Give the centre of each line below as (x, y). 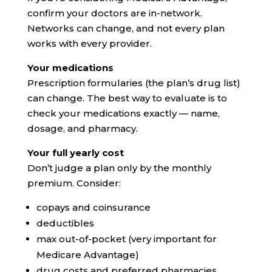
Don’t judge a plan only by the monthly (119, 168)
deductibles (65, 223)
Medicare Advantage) (87, 255)
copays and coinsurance (93, 208)
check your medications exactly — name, (123, 114)
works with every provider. (89, 44)
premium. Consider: (74, 183)
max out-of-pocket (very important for (126, 239)
